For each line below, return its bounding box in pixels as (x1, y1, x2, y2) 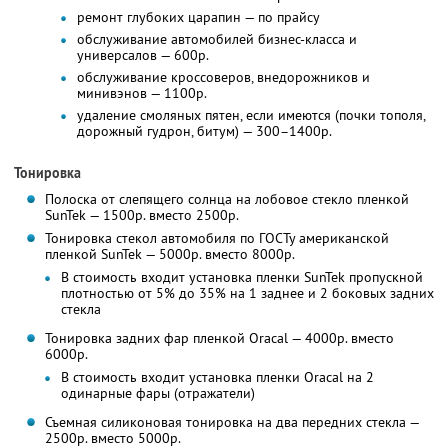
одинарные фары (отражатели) (60, 384, 255, 403)
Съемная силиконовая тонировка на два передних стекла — (44, 413, 420, 432)
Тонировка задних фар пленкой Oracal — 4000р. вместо (44, 329, 394, 348)
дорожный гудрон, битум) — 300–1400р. (76, 122, 332, 141)
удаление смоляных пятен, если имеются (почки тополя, (76, 106, 426, 125)
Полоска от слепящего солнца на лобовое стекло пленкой (44, 190, 409, 209)
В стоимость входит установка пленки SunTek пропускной (60, 268, 423, 287)
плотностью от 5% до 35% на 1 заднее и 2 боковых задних (60, 284, 434, 303)
